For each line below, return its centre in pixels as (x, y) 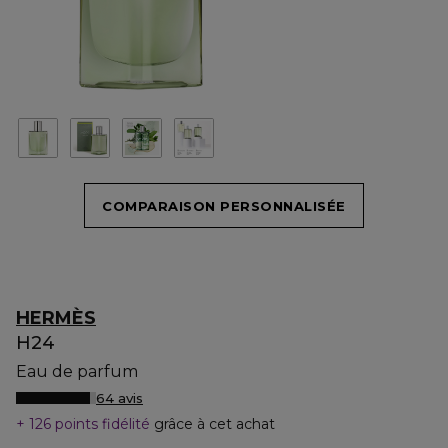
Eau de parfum (77, 371)
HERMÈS (56, 318)
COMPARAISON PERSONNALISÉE (224, 205)
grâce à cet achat (214, 424)
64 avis (119, 398)
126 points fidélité (89, 424)
